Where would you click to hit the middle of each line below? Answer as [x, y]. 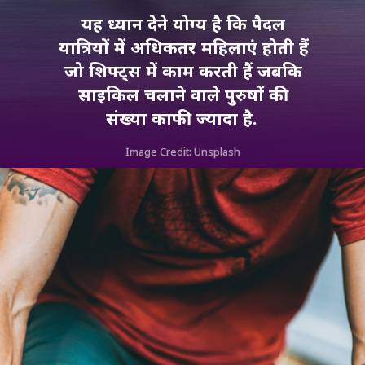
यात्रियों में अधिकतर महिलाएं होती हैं [183, 47]
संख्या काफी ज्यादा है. [183, 118]
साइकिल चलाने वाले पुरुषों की [184, 95]
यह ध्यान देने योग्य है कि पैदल [184, 24]
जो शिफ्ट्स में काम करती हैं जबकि [184, 71]
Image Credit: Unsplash [185, 152]
